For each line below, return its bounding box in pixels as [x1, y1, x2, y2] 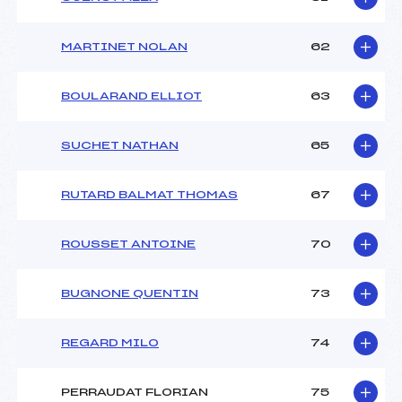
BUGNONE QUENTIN [61, 288, 198, 300]
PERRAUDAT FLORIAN [61, 387, 208, 398]
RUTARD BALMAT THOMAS [61, 189, 238, 201]
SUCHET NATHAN [61, 140, 179, 152]
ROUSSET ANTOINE [61, 239, 196, 250]
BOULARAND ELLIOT [61, 91, 202, 102]
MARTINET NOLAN [61, 41, 188, 53]
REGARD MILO [61, 337, 159, 349]
